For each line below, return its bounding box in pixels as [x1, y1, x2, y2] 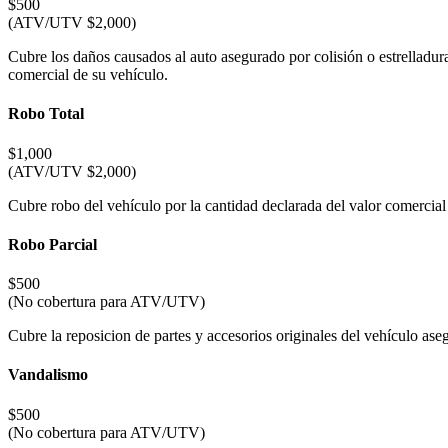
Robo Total [8, 105, 84, 123]
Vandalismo [8, 366, 88, 384]
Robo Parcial [8, 235, 97, 253]
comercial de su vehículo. [8, 66, 168, 84]
